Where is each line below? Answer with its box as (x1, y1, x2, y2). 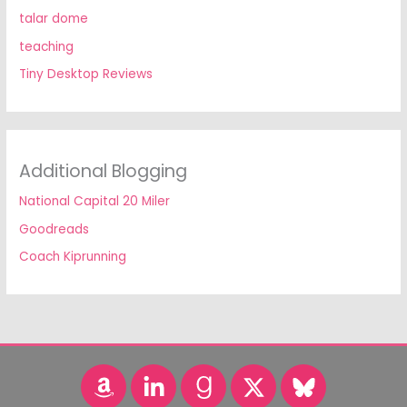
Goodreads (19, 220, 90, 238)
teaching (19, 37, 74, 55)
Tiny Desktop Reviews (19, 65, 154, 84)
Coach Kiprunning (19, 248, 127, 266)
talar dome (19, 10, 89, 28)
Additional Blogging (19, 159, 188, 184)
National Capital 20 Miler (19, 193, 171, 211)
